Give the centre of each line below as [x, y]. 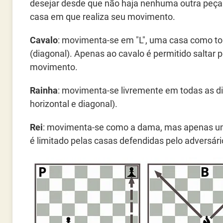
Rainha [44, 90]
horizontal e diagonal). [74, 104]
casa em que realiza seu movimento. [103, 17]
